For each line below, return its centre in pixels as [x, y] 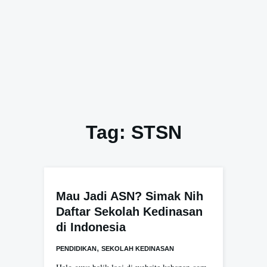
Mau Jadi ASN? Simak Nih [130, 196]
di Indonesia [91, 227]
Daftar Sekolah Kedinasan [129, 212]
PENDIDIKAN [76, 249]
